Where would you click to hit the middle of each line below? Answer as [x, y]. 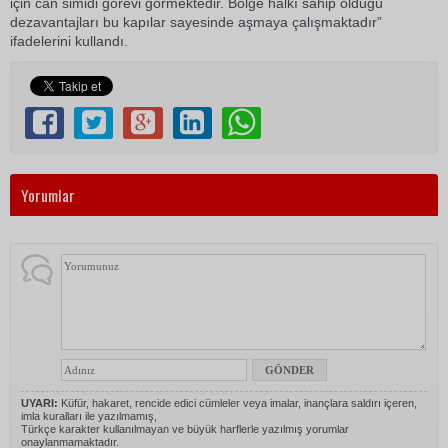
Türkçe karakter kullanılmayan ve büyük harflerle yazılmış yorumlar [185, 429]
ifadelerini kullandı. [69, 41]
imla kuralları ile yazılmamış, [89, 416]
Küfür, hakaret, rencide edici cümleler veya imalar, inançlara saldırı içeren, [237, 403]
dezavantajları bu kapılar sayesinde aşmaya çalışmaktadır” [196, 22]
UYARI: [39, 403]
